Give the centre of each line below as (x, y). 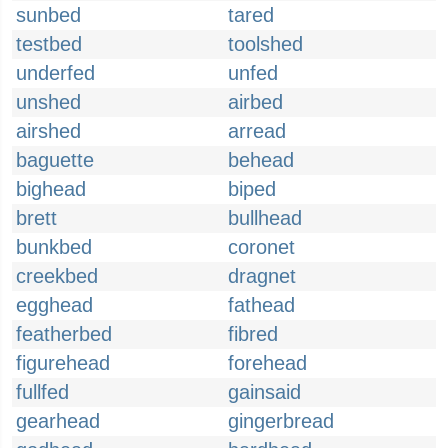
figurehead (63, 363)
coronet (261, 247)
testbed (49, 44)
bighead (51, 189)
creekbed (57, 276)
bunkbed (54, 247)
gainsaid (264, 392)
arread (257, 131)
